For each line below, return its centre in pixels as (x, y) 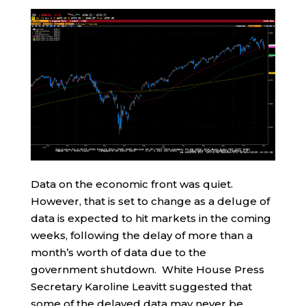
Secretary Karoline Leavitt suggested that (141, 287)
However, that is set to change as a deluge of (150, 201)
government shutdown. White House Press (147, 270)
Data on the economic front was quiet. (133, 184)
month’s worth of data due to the (118, 253)
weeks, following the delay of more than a (141, 236)
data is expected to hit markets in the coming (151, 219)
